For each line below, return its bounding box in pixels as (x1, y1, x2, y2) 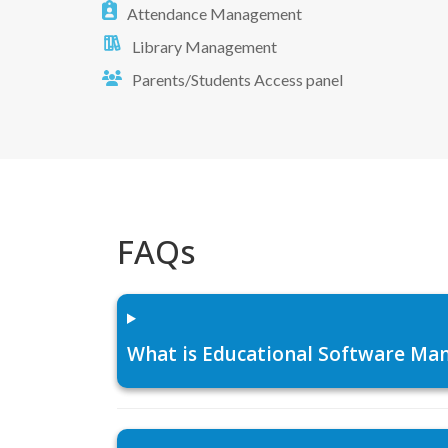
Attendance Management (127, 3, 302, 23)
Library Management (132, 36, 277, 56)
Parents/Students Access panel (132, 69, 343, 89)
